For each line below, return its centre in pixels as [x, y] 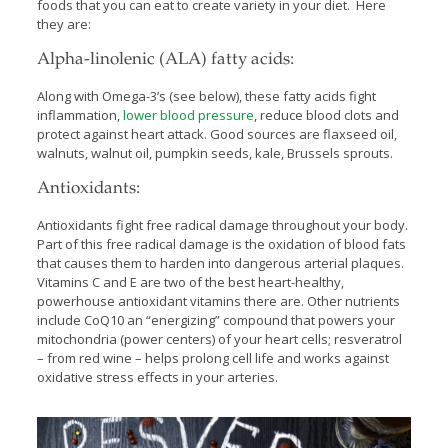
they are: [63, 23]
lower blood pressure [188, 114]
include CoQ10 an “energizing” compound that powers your [215, 319]
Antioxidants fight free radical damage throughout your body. [223, 224]
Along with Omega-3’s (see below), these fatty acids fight [206, 95]
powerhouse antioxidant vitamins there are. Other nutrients [218, 300]
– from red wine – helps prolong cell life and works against [212, 357]
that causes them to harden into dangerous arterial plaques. [221, 262]
